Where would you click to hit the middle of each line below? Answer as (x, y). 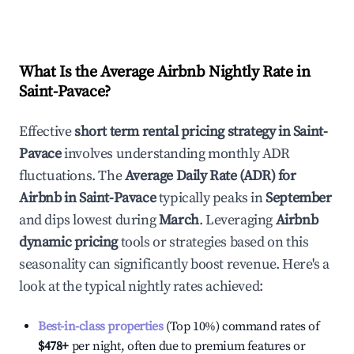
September (299, 198)
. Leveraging (236, 220)
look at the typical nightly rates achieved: (141, 286)
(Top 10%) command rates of (241, 326)
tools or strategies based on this (213, 242)
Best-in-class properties (101, 326)
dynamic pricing (68, 242)
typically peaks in (209, 198)
